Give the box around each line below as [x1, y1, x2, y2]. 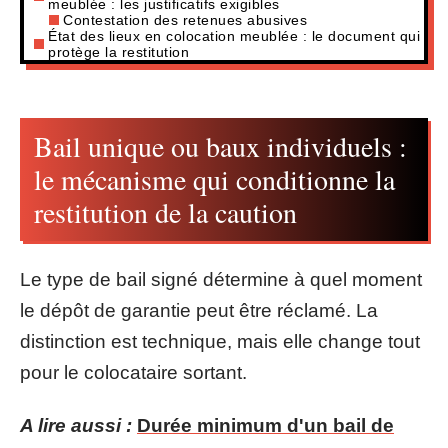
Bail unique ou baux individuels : [34, 127, 407, 165]
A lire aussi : [20, 415, 132, 436]
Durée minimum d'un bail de [137, 415, 394, 436]
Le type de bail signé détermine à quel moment [20, 268, 422, 290]
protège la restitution [48, 43, 189, 60]
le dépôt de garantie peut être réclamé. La [20, 299, 378, 321]
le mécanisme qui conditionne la [34, 160, 395, 198]
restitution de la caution [34, 193, 297, 231]
